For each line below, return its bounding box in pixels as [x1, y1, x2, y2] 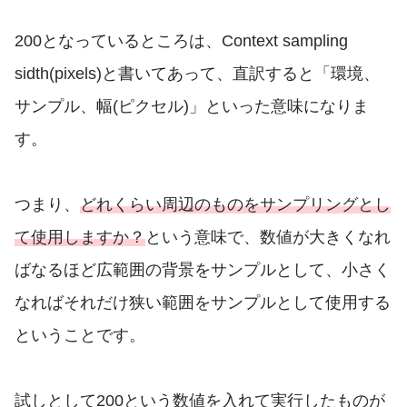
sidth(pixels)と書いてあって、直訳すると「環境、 [15, 65, 380, 84]
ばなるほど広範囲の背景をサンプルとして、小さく [15, 261, 391, 280]
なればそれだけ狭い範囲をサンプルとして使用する [15, 293, 391, 313]
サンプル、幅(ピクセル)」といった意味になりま [15, 97, 369, 116]
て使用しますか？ [15, 228, 145, 247]
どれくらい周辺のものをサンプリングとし [80, 195, 391, 214]
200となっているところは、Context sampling [15, 32, 348, 51]
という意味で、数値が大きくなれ [145, 228, 391, 247]
